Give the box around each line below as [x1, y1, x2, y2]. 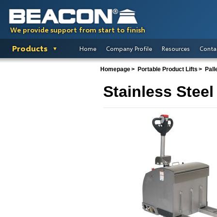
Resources [162, 45, 190, 52]
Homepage [100, 66, 130, 73]
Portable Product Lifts [138, 66, 198, 73]
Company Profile [106, 45, 152, 52]
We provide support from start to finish [10, 26, 145, 34]
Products [12, 43, 47, 53]
